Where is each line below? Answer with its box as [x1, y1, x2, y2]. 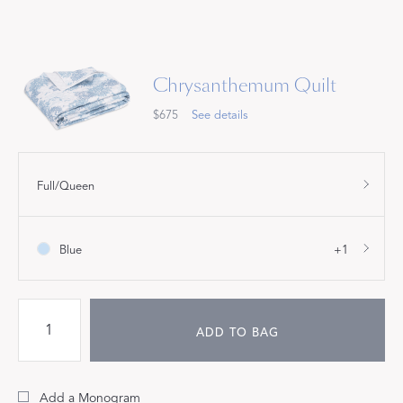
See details [192, 107, 248, 122]
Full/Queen [37, 179, 94, 194]
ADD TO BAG [195, 326, 279, 341]
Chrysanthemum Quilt [153, 72, 336, 98]
